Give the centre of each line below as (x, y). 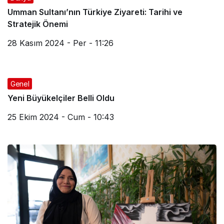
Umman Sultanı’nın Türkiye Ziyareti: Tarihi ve (95, 12)
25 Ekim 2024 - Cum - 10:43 (61, 117)
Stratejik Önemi (38, 24)
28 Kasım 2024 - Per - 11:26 (60, 43)
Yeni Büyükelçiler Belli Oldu (61, 98)
